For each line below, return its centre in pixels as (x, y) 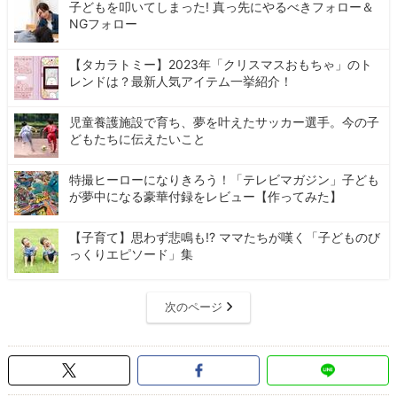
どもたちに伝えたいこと (138, 138)
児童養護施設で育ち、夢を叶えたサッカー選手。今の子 (225, 121)
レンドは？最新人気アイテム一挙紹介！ (181, 81)
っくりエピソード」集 (132, 253)
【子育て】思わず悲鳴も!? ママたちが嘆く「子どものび (225, 237)
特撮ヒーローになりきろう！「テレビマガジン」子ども (225, 179)
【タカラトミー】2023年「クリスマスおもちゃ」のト (221, 64)
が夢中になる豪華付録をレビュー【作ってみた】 (206, 196)
